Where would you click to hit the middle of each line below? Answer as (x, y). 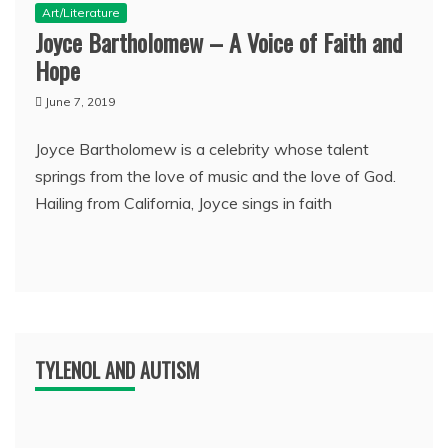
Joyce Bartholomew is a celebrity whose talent (202, 149)
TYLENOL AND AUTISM (117, 370)
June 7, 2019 (80, 101)
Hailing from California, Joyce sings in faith (183, 203)
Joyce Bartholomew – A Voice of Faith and (218, 42)
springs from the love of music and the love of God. (215, 176)
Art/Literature (81, 12)
